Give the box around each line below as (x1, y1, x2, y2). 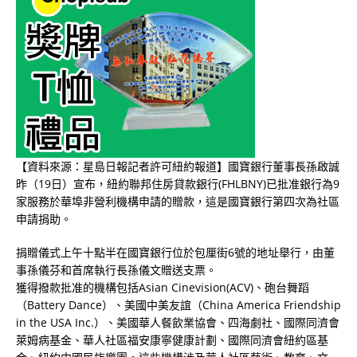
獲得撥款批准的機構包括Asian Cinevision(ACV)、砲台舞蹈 (16, 279, 309, 295)
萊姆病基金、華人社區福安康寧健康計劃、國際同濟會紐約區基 (16, 331, 328, 347)
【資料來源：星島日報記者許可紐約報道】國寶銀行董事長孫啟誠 (16, 158, 339, 174)
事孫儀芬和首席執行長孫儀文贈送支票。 (16, 261, 217, 277)
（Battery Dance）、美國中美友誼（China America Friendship (16, 296, 341, 312)
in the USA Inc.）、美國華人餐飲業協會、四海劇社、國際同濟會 (16, 314, 339, 330)
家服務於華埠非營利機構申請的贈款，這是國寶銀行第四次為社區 (16, 193, 339, 209)
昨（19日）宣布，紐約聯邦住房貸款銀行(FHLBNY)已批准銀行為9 (16, 175, 339, 191)
